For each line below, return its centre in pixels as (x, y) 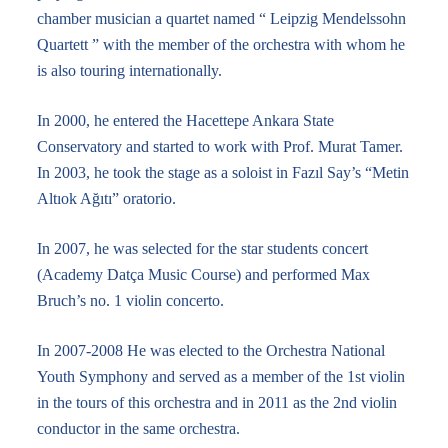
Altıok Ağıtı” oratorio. (106, 198)
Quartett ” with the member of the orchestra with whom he (220, 44)
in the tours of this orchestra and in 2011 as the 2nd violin (216, 402)
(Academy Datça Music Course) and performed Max (203, 274)
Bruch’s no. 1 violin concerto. (130, 300)
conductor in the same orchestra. (138, 428)
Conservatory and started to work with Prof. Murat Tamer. (219, 146)
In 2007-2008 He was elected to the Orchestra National (210, 350)
